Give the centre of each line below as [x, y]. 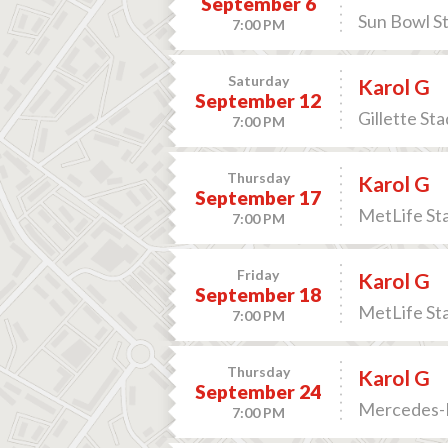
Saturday [258, 80]
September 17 [258, 197]
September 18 [258, 294]
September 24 [258, 391]
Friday [258, 274]
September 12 [258, 100]
